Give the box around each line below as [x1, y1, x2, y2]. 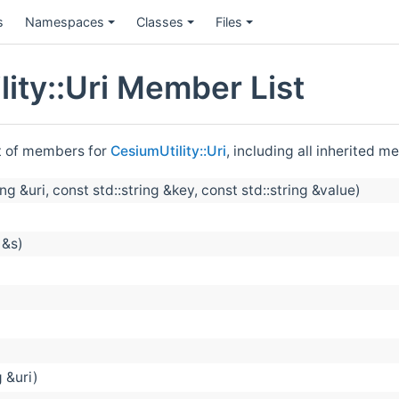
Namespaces [25, 13, 104, 29]
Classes [136, 13, 183, 29]
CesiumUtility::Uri [110, 142, 226, 159]
